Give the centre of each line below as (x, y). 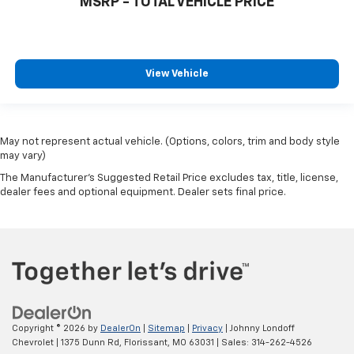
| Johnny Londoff (259, 329)
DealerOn (121, 329)
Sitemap (166, 329)
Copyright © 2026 (50, 329)
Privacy (207, 329)
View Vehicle (177, 74)
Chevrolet (33, 343)
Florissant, (146, 343)
